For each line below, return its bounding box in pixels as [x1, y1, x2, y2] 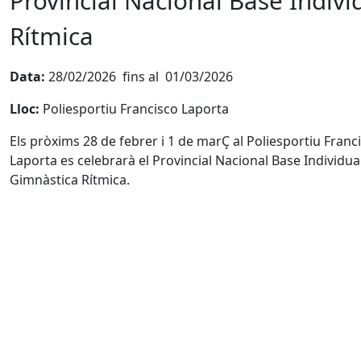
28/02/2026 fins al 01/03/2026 [45, 68, 233, 85]
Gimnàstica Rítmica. [10, 171, 130, 189]
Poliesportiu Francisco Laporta [39, 100, 229, 118]
